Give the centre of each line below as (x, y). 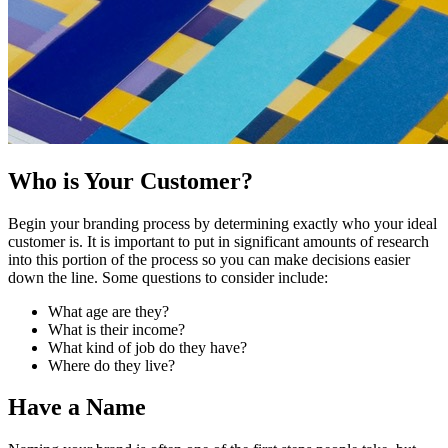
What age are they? (108, 311)
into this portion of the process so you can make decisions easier (209, 259)
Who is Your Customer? (130, 180)
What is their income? (116, 329)
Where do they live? (111, 365)
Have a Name (77, 407)
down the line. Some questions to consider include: (168, 277)
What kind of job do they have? (147, 347)
